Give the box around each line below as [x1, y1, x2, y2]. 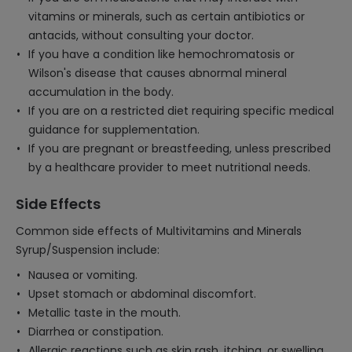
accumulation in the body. [28, 84, 174, 100]
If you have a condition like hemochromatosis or [28, 46, 295, 62]
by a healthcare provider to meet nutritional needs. [28, 159, 310, 175]
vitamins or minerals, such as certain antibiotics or [28, 9, 305, 24]
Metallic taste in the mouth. [28, 305, 181, 321]
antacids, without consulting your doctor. [28, 27, 254, 43]
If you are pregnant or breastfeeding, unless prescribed [28, 141, 331, 156]
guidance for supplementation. [28, 122, 200, 137]
